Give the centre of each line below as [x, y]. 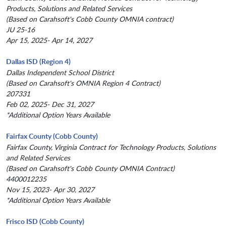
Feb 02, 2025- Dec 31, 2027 [50, 104]
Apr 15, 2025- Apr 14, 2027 [49, 40]
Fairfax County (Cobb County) [52, 136]
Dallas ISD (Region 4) [38, 62]
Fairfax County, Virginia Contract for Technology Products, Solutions [111, 147]
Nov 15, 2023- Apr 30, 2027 [50, 190]
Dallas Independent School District [60, 73]
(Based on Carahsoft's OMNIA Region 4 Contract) [83, 83]
